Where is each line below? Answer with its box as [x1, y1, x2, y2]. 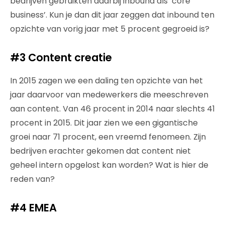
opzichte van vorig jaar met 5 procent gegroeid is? [10, 23, 209, 35]
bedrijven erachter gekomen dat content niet [10, 145, 191, 157]
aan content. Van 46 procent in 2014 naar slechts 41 [10, 103, 215, 115]
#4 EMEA [10, 200, 57, 215]
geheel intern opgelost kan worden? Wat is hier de [10, 159, 208, 171]
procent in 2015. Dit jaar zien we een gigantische [10, 117, 198, 129]
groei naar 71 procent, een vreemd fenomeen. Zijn [10, 131, 206, 143]
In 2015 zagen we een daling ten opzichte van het [10, 75, 203, 86]
